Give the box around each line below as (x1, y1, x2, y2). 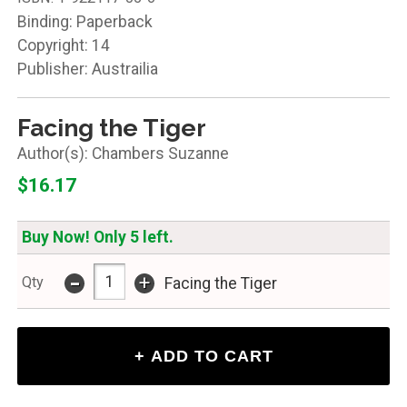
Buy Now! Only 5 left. (21, 228, 174, 247)
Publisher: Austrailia (16, 60, 158, 79)
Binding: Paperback (16, 13, 153, 32)
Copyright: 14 (16, 36, 110, 55)
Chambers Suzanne (91, 144, 229, 164)
